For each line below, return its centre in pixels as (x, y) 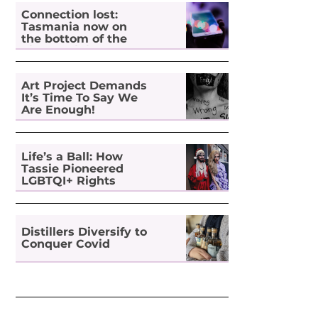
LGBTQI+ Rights (69, 181)
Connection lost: (70, 15)
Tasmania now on (75, 27)
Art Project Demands (84, 86)
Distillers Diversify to (84, 232)
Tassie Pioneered (73, 169)
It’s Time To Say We (80, 98)
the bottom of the (75, 39)
